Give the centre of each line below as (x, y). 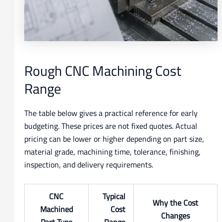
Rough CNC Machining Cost (103, 71)
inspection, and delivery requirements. (88, 165)
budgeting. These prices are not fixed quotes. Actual (111, 126)
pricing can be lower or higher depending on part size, (114, 139)
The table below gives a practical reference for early (111, 113)
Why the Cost (175, 202)
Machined (56, 209)
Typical (114, 196)
